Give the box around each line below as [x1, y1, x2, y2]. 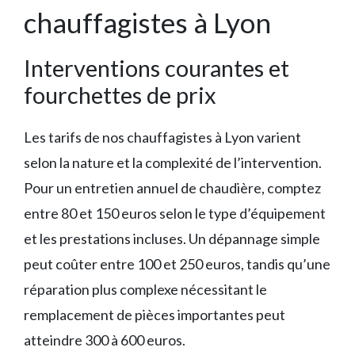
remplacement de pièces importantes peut [24, 306, 285, 324]
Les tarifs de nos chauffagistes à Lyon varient [24, 128, 301, 147]
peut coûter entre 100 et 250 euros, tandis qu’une [24, 255, 330, 273]
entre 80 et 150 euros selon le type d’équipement [24, 204, 326, 223]
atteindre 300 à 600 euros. [24, 331, 185, 349]
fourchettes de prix [24, 81, 216, 109]
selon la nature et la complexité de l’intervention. [24, 154, 322, 172]
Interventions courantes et [24, 54, 289, 82]
